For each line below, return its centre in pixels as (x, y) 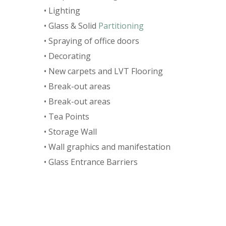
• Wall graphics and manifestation (107, 147)
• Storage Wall (70, 132)
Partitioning (121, 26)
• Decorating (67, 56)
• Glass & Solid (71, 26)
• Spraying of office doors (92, 41)
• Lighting (62, 11)
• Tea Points (67, 117)
